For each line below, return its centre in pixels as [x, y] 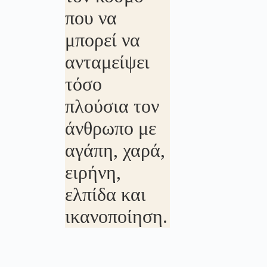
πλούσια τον [112, 106]
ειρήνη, [93, 172]
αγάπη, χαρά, [115, 150]
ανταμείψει [107, 62]
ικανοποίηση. [116, 216]
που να [91, 18]
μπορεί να [102, 40]
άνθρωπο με [110, 128]
